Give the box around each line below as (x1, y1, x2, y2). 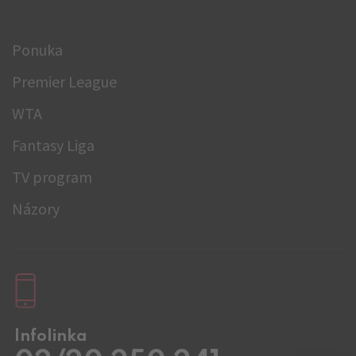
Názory (12, 198, 60, 219)
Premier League (12, 71, 117, 91)
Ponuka (12, 39, 63, 60)
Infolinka (14, 328, 99, 345)
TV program (12, 166, 92, 187)
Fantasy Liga (12, 134, 95, 155)
